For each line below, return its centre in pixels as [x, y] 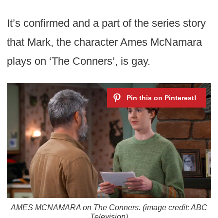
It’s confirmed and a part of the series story [106, 23]
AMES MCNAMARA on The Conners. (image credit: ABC [109, 207]
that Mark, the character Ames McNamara [104, 42]
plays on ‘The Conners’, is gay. [78, 61]
